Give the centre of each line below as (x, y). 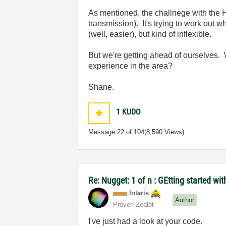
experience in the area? (131, 66)
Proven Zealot (134, 205)
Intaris (139, 193)
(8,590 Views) (164, 132)
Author (185, 200)
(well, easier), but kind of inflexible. (150, 34)
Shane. (101, 87)
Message (103, 132)
